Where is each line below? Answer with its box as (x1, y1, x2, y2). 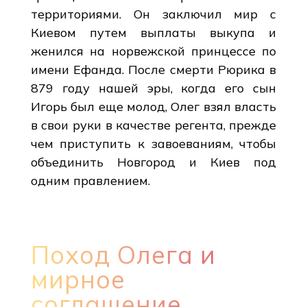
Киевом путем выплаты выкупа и (30, 24, 277, 40)
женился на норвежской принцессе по (30, 42, 277, 59)
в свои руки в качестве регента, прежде (30, 116, 277, 133)
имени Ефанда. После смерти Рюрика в (30, 61, 277, 77)
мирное (30, 263, 125, 295)
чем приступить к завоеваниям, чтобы (30, 135, 277, 151)
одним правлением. (30, 172, 150, 188)
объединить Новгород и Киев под (30, 153, 277, 170)
